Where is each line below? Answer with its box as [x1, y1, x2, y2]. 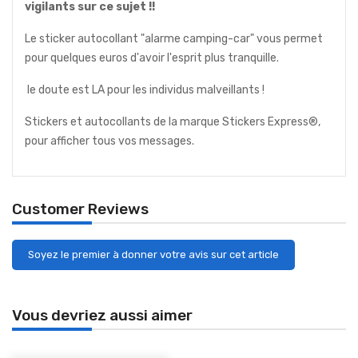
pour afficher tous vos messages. [25, 133, 194, 148]
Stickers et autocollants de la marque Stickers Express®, [25, 114, 320, 129]
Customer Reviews [12, 199, 149, 218]
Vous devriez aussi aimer [12, 305, 193, 324]
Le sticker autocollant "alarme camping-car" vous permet [25, 31, 323, 46]
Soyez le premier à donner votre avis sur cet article [28, 248, 279, 261]
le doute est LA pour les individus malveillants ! [25, 82, 265, 97]
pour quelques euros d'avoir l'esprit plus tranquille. [25, 50, 279, 65]
